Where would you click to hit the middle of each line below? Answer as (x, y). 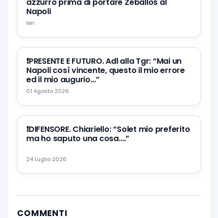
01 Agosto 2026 (48, 91)
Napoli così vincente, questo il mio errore (106, 70)
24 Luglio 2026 (46, 159)
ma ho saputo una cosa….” (78, 138)
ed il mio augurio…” (63, 79)
